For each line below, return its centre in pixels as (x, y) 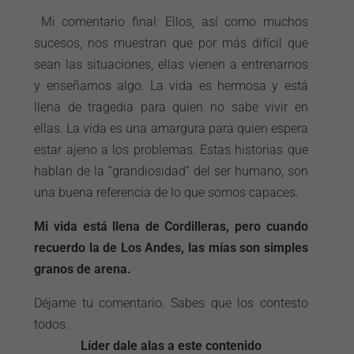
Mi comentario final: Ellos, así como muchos (171, 22)
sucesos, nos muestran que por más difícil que (171, 43)
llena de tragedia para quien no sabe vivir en (171, 107)
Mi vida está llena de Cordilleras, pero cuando (171, 226)
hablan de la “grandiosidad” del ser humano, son (171, 171)
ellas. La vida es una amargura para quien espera (171, 128)
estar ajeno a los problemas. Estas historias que (171, 150)
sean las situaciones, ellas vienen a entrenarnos (171, 64)
